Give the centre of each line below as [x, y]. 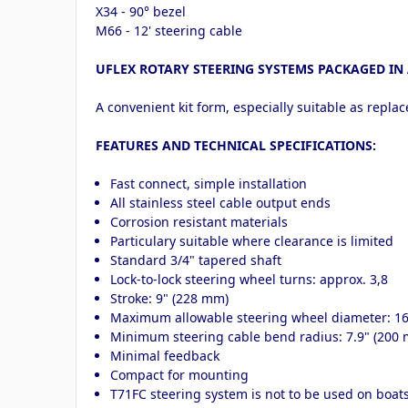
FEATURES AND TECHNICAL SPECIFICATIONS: [236, 145]
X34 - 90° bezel [141, 11]
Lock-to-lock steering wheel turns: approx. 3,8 [250, 279]
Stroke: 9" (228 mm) [170, 298]
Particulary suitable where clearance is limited [252, 240]
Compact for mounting [180, 374]
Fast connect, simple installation [209, 183]
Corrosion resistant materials [199, 221]
